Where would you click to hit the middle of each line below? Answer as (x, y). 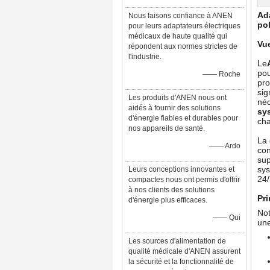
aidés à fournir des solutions (174, 108)
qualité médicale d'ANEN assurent (184, 251)
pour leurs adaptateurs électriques (184, 26)
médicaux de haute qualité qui (178, 36)
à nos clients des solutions (171, 190)
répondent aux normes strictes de (183, 46)
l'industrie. (145, 57)
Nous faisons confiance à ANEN (181, 16)
